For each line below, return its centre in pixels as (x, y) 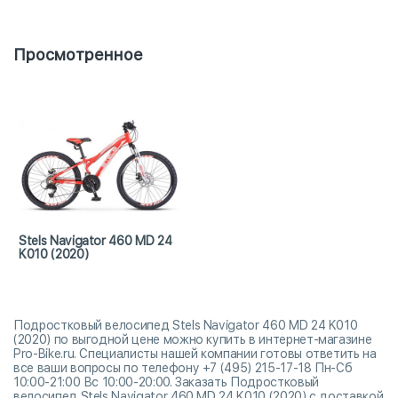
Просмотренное (78, 54)
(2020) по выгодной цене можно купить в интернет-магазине (193, 339)
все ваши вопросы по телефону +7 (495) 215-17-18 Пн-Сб (183, 367)
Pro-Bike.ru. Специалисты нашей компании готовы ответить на (195, 353)
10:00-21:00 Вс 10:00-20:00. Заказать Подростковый (166, 382)
